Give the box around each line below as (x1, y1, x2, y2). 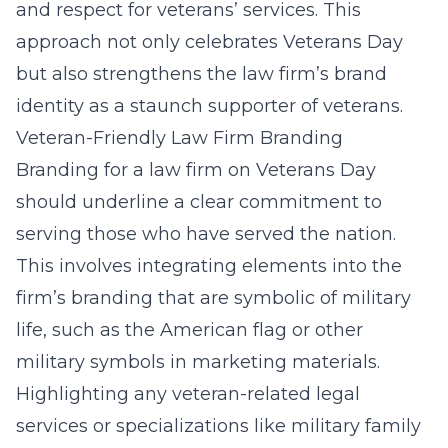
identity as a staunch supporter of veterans (16, 95, 400, 117)
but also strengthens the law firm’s (16, 63, 334, 85)
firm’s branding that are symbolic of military (16, 287, 411, 309)
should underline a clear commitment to (16, 191, 382, 213)
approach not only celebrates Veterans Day (16, 31, 403, 53)
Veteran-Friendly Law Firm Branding (16, 127, 343, 149)
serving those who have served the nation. (16, 223, 396, 245)
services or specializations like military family (16, 415, 421, 437)
